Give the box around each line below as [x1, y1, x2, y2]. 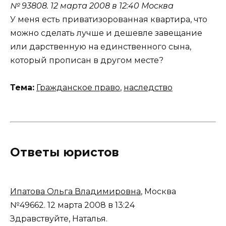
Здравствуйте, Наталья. [10, 214, 107, 224]
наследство [124, 82, 173, 92]
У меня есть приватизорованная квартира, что [10, 14, 207, 24]
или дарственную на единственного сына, [10, 41, 191, 51]
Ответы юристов [10, 145, 119, 160]
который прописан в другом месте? [10, 55, 163, 65]
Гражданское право [36, 82, 120, 92]
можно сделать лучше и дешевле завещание [10, 28, 202, 38]
